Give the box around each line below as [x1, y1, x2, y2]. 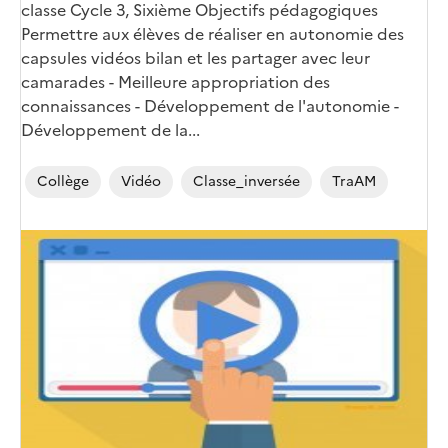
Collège [37, 170, 89, 192]
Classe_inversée [193, 170, 300, 192]
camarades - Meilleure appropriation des [21, 69, 330, 94]
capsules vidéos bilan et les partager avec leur [21, 45, 370, 70]
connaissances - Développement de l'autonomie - [21, 93, 399, 118]
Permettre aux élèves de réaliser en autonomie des [21, 21, 404, 46]
